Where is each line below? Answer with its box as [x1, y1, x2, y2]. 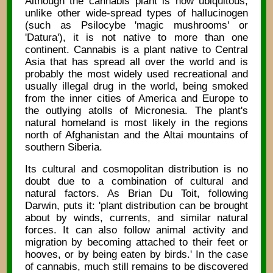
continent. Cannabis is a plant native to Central [24, 43, 249, 55]
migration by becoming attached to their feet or [24, 236, 249, 249]
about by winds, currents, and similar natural [24, 212, 249, 224]
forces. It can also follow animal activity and [24, 224, 249, 236]
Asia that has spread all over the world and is [24, 55, 249, 68]
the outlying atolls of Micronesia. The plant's [24, 104, 249, 116]
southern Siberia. [24, 141, 102, 153]
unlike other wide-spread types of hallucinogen [24, 7, 249, 19]
